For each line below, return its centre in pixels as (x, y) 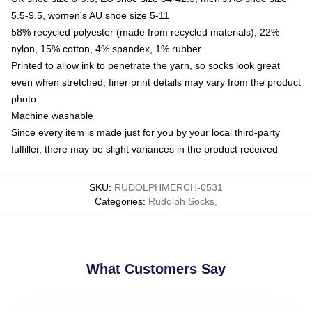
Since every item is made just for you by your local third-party (146, 132)
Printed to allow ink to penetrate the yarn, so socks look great (146, 65)
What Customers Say (156, 268)
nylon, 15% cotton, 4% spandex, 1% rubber (106, 48)
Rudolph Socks (181, 201)
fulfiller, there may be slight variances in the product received (145, 149)
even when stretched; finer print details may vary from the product (156, 82)
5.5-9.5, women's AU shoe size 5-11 (90, 15)
